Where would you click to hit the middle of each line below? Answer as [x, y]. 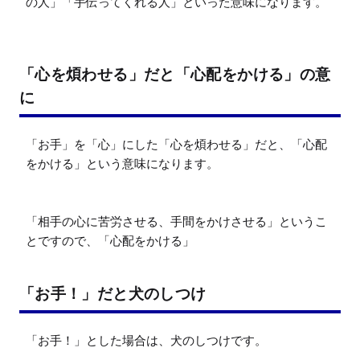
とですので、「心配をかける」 [110, 241]
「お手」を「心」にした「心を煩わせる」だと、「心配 [176, 145]
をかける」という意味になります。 [122, 164]
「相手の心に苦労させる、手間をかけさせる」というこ [176, 222]
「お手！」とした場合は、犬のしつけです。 [146, 341]
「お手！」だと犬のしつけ [113, 294]
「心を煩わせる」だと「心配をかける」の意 [175, 74]
